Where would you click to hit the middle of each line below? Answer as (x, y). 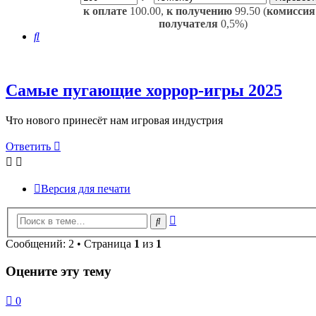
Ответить (28, 146)
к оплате (105, 11)
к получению (199, 11)
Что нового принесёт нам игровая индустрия (114, 120)
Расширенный (210, 218)
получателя (188, 24)
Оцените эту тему (59, 272)
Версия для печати (86, 188)
